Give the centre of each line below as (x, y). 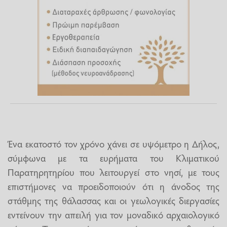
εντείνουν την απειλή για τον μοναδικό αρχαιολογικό (113, 215)
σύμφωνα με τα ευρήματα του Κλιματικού (113, 158)
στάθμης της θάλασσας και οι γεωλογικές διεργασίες (113, 200)
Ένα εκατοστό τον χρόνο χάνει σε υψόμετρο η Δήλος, (113, 144)
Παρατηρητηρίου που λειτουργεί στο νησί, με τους (113, 172)
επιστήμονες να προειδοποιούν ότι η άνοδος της (113, 186)
